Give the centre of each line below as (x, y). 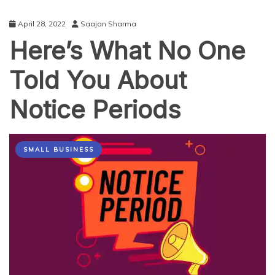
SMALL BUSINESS (59, 149)
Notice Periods (95, 110)
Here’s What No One (127, 51)
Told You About (98, 80)
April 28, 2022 (42, 24)
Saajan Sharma (108, 24)
